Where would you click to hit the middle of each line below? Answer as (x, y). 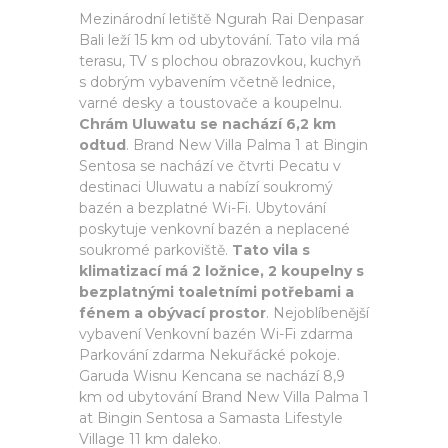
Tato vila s (271, 250)
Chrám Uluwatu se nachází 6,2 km (207, 124)
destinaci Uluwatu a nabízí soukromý (206, 187)
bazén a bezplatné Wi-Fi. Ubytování (202, 208)
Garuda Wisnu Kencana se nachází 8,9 (212, 376)
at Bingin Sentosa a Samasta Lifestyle (211, 418)
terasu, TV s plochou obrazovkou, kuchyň (220, 61)
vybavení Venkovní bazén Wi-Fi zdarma (216, 334)
